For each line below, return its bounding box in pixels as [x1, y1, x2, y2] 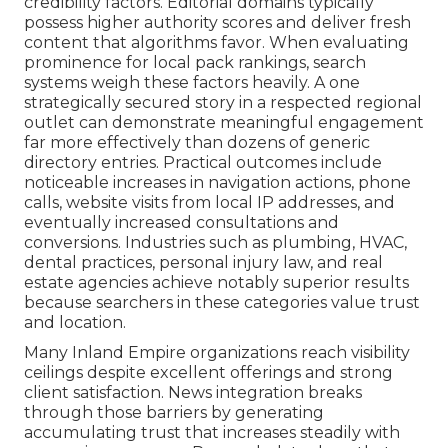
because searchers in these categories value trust [24, 293, 420, 313]
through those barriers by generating [24, 403, 324, 423]
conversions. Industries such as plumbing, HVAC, [24, 233, 407, 253]
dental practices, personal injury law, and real [24, 253, 383, 273]
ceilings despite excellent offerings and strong [24, 363, 393, 383]
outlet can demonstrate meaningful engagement [24, 113, 424, 133]
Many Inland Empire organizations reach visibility [24, 343, 410, 363]
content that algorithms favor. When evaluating [24, 33, 409, 53]
